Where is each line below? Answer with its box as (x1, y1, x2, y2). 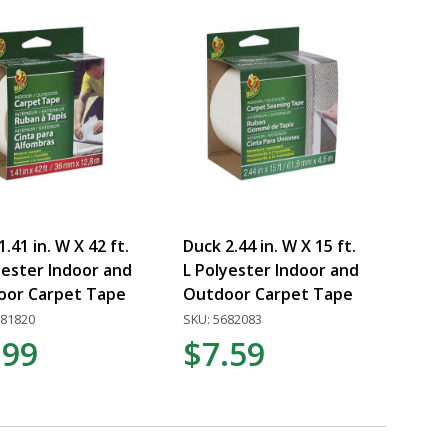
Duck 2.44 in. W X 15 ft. (183, 234, 357, 257)
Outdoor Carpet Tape (183, 282, 354, 305)
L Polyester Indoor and (183, 258, 360, 281)
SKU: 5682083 (183, 309, 263, 328)
